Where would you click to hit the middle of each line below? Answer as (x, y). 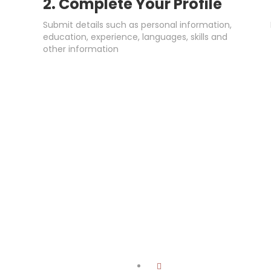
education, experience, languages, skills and (135, 37)
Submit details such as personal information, (137, 25)
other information (80, 49)
